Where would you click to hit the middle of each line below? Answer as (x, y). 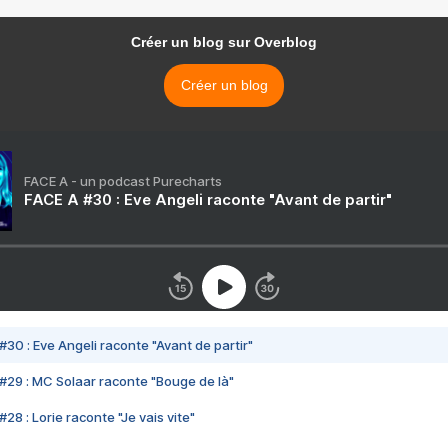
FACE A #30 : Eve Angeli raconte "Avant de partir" (208, 199)
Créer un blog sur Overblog (224, 42)
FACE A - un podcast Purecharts (123, 181)
